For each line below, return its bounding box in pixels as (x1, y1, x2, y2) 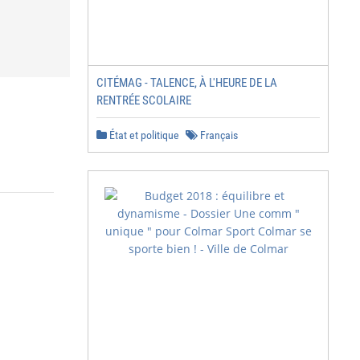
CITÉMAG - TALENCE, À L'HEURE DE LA (96, 76, 277, 90)
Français (198, 129, 238, 141)
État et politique (107, 129, 179, 141)
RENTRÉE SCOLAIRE (96, 93, 191, 108)
